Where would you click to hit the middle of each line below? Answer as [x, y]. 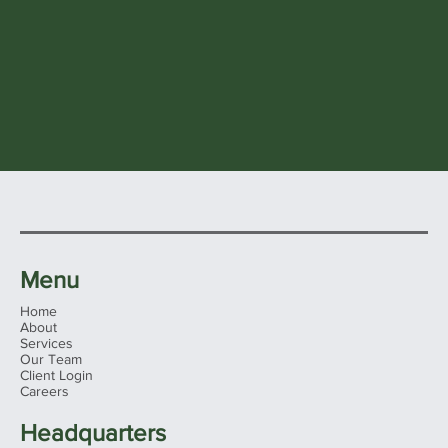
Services [46, 343]
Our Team [51, 359]
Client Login [56, 375]
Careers [44, 391]
